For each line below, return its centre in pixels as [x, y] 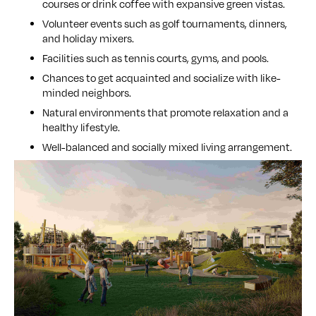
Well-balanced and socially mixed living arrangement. [167, 148]
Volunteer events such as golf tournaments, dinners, [165, 24]
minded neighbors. [87, 93]
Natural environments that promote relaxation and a [165, 113]
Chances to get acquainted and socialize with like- [162, 79]
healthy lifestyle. [81, 128]
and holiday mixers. [88, 39]
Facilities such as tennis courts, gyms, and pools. [156, 59]
